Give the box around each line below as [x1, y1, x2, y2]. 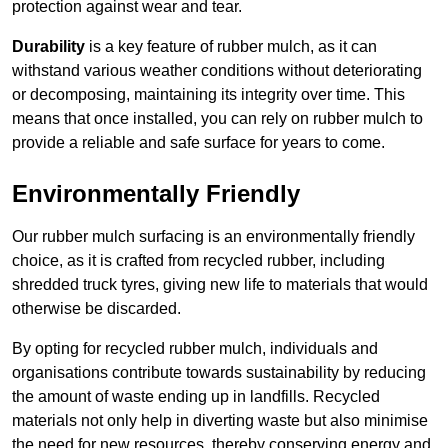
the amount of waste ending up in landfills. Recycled [12, 388, 380, 406]
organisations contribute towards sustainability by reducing [12, 364, 426, 382]
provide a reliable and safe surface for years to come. [12, 134, 385, 152]
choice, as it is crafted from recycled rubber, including [12, 252, 385, 270]
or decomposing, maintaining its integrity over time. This [12, 86, 405, 104]
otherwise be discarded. [12, 300, 181, 318]
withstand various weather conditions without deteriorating [12, 62, 422, 80]
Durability [12, 38, 85, 56]
